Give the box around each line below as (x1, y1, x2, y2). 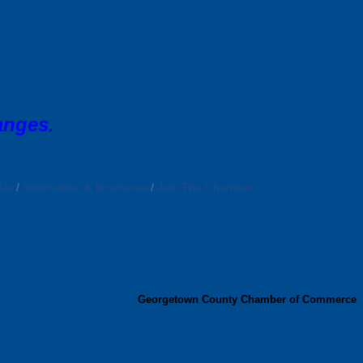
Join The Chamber (156, 181, 253, 194)
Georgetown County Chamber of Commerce (138, 293, 357, 305)
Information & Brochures (22, 181, 147, 194)
